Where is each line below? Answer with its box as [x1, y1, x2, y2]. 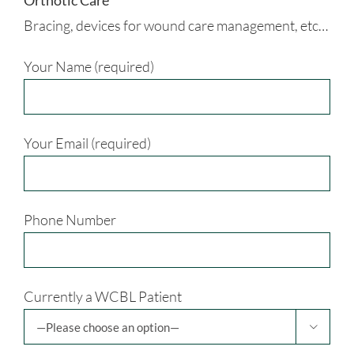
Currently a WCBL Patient [24, 288, 182, 306]
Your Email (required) [24, 134, 151, 153]
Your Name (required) [24, 58, 154, 76]
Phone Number [24, 211, 116, 229]
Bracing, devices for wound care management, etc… [24, 17, 328, 35]
